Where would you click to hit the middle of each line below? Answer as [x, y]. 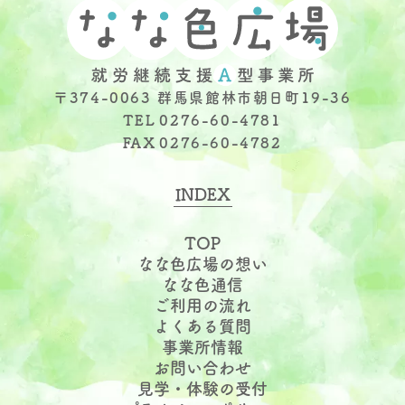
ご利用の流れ [202, 305]
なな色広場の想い [202, 264]
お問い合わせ [202, 367]
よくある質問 [202, 326]
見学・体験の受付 [202, 388]
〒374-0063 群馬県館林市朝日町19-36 [202, 97]
